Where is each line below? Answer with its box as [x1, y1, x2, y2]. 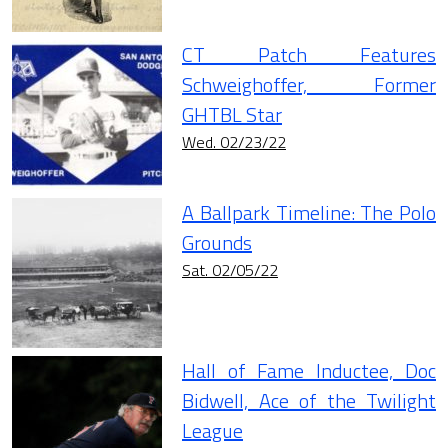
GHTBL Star [182, 99, 282, 131]
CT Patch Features [182, 39, 436, 71]
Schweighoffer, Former [182, 69, 436, 101]
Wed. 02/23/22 [182, 130, 286, 155]
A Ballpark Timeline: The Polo [182, 197, 436, 229]
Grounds [182, 227, 252, 259]
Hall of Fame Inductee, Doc [182, 355, 436, 387]
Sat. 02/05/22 [182, 258, 278, 283]
